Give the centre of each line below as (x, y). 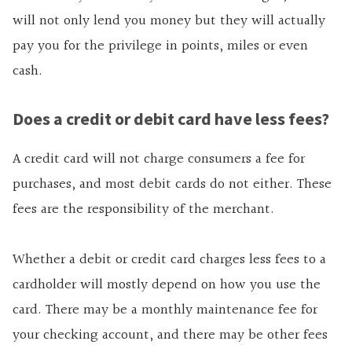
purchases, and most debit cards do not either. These (172, 185)
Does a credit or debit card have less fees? (171, 119)
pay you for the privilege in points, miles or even (160, 46)
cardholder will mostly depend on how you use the (167, 285)
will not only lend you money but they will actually (169, 21)
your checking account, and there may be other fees (170, 335)
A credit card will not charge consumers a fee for (159, 159)
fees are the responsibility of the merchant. (143, 210)
